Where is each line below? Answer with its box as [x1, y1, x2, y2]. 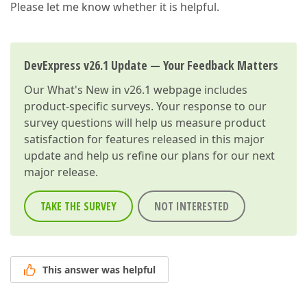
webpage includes [151, 82, 247, 97]
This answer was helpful [42, 263, 156, 277]
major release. [24, 164, 98, 180]
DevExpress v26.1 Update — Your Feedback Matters [24, 57, 278, 73]
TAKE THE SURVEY [40, 199, 116, 214]
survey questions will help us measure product [24, 115, 266, 130]
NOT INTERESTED [154, 199, 229, 214]
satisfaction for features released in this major [24, 132, 265, 147]
